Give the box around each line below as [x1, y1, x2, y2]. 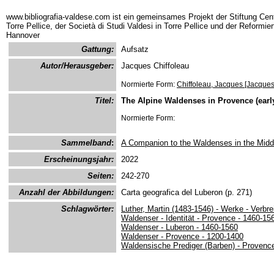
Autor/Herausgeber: [40, 61, 114, 70]
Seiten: [87, 171, 114, 180]
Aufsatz [121, 45, 149, 54]
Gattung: [81, 45, 114, 54]
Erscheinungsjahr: [44, 155, 114, 164]
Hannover [6, 31, 40, 40]
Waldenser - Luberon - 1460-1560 [121, 223, 238, 232]
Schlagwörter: [61, 204, 114, 213]
